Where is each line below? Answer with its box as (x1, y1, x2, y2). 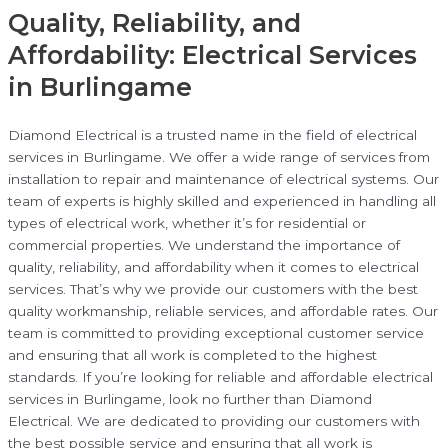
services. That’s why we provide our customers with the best (8, 281, 418, 298)
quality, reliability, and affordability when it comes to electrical (8, 259, 419, 276)
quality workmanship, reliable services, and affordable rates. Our (8, 303, 438, 320)
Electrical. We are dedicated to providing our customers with (8, 413, 420, 430)
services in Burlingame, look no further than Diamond (8, 391, 372, 408)
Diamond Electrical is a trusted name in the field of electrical (8, 127, 417, 144)
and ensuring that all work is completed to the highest (8, 347, 377, 364)
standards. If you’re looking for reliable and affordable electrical (8, 369, 433, 386)
